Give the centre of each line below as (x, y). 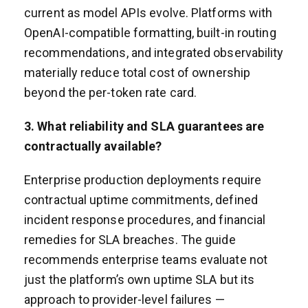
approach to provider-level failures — (124, 299)
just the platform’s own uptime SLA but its (140, 279)
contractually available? (93, 146)
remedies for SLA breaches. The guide (130, 239)
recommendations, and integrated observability (154, 52)
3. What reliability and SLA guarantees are (144, 126)
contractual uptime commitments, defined (141, 199)
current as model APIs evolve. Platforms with (148, 12)
